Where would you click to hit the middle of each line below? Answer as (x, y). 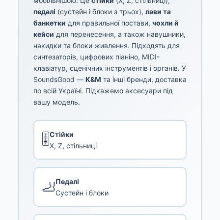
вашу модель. (57, 102)
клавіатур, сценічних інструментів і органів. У (110, 68)
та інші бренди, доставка (144, 80)
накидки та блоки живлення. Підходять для (107, 46)
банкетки (50, 23)
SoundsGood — (59, 80)
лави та (158, 12)
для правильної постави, (109, 23)
